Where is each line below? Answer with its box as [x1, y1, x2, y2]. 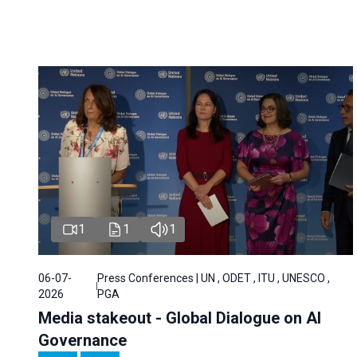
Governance [38, 330, 127, 350]
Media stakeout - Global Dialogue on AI [38, 308, 321, 328]
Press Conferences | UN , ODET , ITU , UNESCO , [97, 271, 331, 284]
